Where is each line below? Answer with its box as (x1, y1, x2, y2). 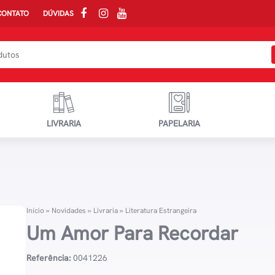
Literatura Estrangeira (125, 206, 197, 215)
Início (26, 206, 45, 215)
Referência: (26, 252, 71, 263)
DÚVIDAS (42, 9, 74, 18)
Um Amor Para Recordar (26, 220, 239, 246)
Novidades (52, 206, 87, 215)
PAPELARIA (158, 118, 200, 129)
